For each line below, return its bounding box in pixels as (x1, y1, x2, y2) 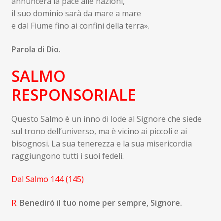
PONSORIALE (38, 84, 199, 106)
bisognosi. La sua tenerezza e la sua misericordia (11, 138, 192, 149)
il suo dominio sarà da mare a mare (11, 7, 141, 19)
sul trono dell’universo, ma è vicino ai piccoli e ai (11, 125, 187, 137)
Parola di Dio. (11, 43, 61, 55)
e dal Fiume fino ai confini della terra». (11, 20, 149, 31)
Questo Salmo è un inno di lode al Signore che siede (11, 113, 202, 124)
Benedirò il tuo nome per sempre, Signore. (19, 197, 182, 208)
